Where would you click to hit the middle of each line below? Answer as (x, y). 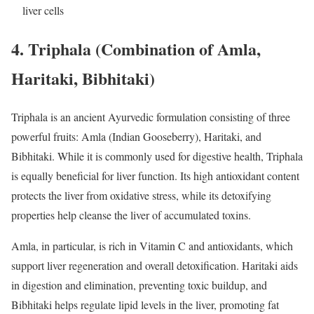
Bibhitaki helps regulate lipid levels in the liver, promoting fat (145, 304)
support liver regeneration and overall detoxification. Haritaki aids (155, 265)
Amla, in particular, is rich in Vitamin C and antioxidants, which (152, 245)
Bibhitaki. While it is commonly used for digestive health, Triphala (157, 156)
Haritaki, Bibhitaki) (83, 78)
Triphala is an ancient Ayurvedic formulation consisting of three (151, 116)
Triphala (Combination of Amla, (144, 48)
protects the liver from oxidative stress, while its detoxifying (141, 195)
